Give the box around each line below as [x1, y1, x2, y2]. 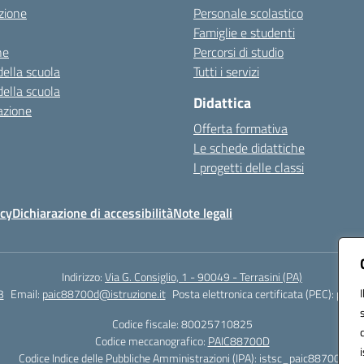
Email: [10, 285, 42, 302]
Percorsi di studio [193, 42, 284, 62]
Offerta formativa [193, 119, 288, 138]
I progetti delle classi [193, 158, 304, 177]
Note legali [173, 203, 232, 223]
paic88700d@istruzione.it [41, 285, 166, 302]
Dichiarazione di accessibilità [12, 203, 173, 223]
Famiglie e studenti [193, 23, 295, 42]
